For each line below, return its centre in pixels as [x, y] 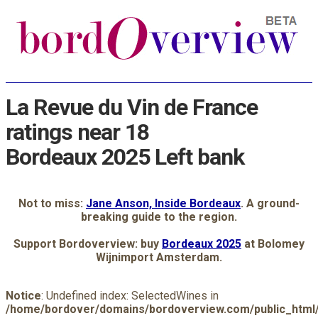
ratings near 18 [77, 132]
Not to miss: [52, 203]
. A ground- [270, 203]
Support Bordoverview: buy [88, 243]
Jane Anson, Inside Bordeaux [163, 203]
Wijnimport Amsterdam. [159, 257]
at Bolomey [273, 243]
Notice [23, 295]
